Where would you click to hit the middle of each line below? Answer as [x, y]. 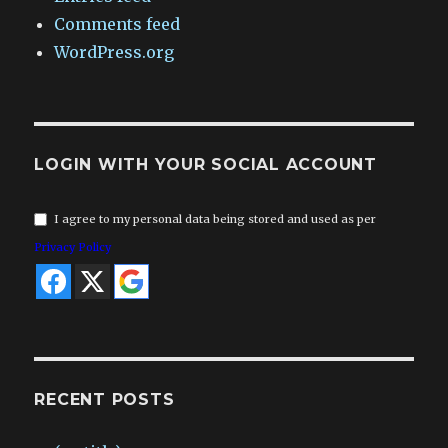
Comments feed [117, 23]
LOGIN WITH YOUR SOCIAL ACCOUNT [205, 164]
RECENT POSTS [104, 399]
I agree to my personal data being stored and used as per [215, 218]
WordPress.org [114, 51]
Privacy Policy [73, 246]
